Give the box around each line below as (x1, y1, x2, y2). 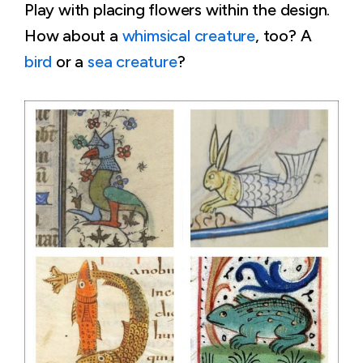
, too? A (255, 25, 312, 45)
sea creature (88, 51, 177, 71)
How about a (24, 25, 122, 45)
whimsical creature (122, 25, 256, 45)
